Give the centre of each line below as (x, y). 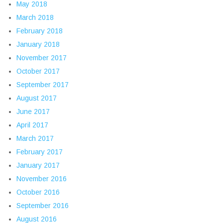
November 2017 (42, 58)
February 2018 (40, 31)
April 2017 (32, 125)
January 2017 (38, 166)
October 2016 (38, 192)
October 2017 (38, 71)
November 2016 (42, 179)
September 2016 (43, 206)
